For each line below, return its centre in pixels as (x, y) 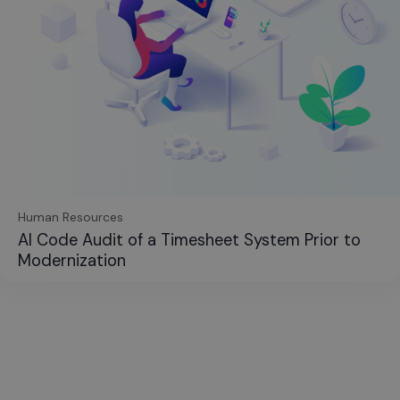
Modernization (72, 261)
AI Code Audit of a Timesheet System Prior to (189, 241)
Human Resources (71, 217)
